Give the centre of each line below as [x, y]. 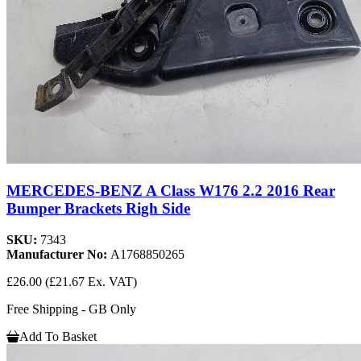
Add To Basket [58, 336]
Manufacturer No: [58, 254]
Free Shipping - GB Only [71, 309]
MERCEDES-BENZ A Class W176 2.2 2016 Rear [171, 190]
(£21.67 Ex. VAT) [91, 281]
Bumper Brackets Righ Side [98, 208]
